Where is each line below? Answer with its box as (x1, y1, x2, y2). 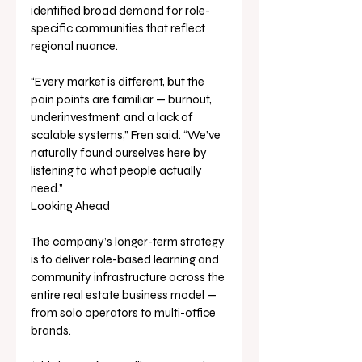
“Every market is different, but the (31, 74, 207, 89)
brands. (31, 323, 71, 338)
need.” (31, 181, 63, 196)
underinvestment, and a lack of (31, 110, 196, 124)
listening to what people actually (31, 163, 204, 178)
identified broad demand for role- (31, 3, 210, 18)
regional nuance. (31, 39, 118, 53)
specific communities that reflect (31, 21, 208, 36)
